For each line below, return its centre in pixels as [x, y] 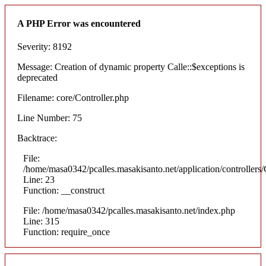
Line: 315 [41, 221]
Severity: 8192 [45, 46]
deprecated [37, 77]
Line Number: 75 [50, 118]
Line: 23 [39, 179]
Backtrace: [37, 138]
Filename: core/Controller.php [73, 97]
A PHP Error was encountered [79, 23]
